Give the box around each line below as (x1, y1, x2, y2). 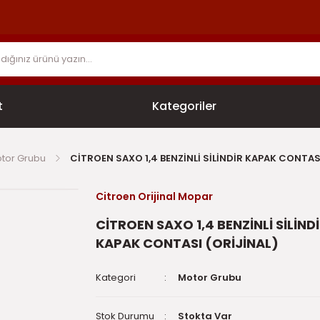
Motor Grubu (178, 270, 241, 284)
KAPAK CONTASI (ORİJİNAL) (96, 234, 279, 252)
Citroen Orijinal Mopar (96, 189, 213, 204)
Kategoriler (151, 97, 216, 114)
